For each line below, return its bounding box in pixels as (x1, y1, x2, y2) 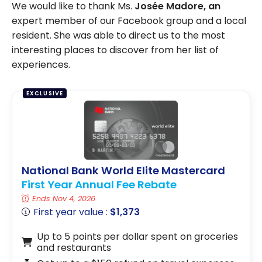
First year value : (33, 205, 111, 219)
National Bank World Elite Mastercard (22, 163, 225, 178)
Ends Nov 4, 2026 (32, 194, 96, 204)
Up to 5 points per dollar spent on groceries (36, 230, 238, 244)
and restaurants (36, 241, 111, 255)
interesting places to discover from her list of (12, 43, 219, 57)
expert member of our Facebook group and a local (12, 13, 246, 27)
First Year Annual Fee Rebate (22, 177, 177, 192)
